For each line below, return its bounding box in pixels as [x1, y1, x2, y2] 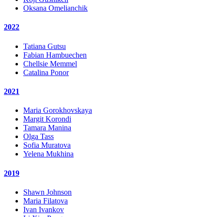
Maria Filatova [23, 196, 68, 205]
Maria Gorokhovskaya [23, 106, 92, 115]
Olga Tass [23, 132, 54, 141]
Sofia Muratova [23, 141, 71, 150]
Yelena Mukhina [23, 150, 74, 158]
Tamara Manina [23, 124, 71, 132]
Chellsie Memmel [23, 59, 77, 68]
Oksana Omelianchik [23, 4, 88, 13]
